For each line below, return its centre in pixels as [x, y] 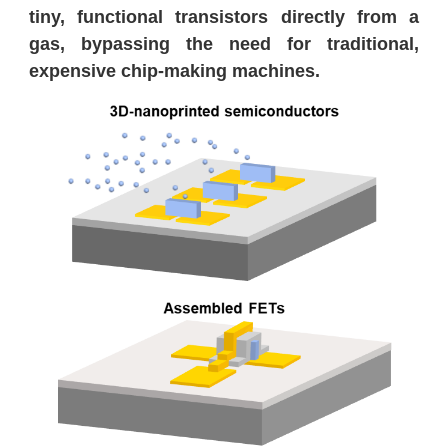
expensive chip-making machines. [177, 71]
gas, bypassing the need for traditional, [224, 44]
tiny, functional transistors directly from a [224, 17]
